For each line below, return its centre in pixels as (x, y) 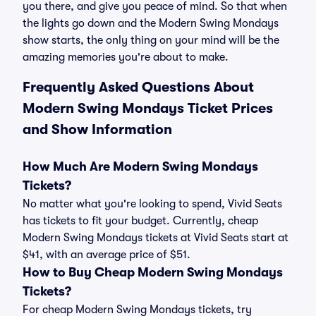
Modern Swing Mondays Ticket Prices (148, 108)
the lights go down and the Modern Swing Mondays (151, 23)
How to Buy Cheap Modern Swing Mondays (153, 272)
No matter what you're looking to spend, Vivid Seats (152, 204)
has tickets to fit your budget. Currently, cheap (140, 221)
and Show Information (97, 129)
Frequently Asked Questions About (138, 87)
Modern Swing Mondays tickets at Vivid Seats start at (156, 238)
